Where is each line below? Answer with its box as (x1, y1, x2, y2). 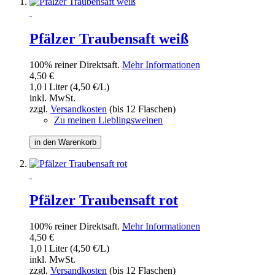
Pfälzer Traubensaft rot (29, 192, 178, 209)
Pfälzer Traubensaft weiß (29, 30, 188, 47)
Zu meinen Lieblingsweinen (54, 114, 163, 125)
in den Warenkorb (34, 137, 96, 147)
